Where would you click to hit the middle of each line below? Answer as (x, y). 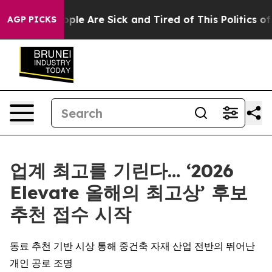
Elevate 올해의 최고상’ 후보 (129, 192)
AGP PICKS (32, 19)
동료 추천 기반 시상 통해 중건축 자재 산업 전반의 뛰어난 (132, 246)
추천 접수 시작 (70, 214)
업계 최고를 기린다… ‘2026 (122, 171)
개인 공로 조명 (41, 263)
